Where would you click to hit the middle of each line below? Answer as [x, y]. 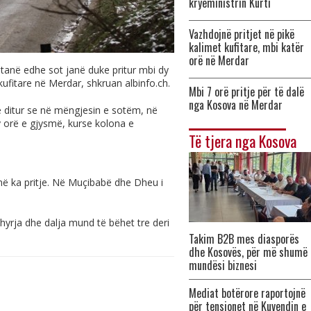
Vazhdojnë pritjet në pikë [242, 34]
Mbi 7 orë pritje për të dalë [246, 92]
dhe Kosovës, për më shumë [248, 252]
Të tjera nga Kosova [243, 141]
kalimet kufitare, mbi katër [246, 47]
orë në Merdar [219, 60]
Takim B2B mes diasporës [244, 239]
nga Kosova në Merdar [236, 105]
